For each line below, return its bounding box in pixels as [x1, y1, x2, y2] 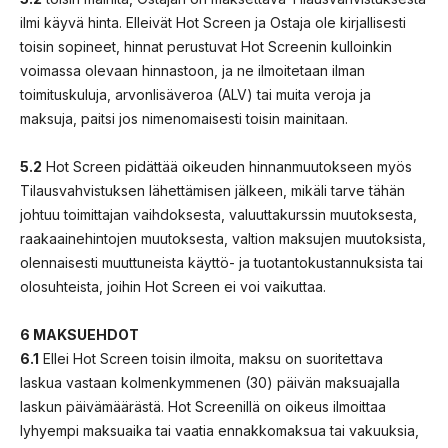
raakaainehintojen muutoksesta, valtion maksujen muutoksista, [20, 229, 426, 247]
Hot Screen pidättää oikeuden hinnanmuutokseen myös [42, 157, 412, 175]
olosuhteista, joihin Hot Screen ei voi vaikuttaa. [20, 277, 326, 295]
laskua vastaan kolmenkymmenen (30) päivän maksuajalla [20, 373, 400, 391]
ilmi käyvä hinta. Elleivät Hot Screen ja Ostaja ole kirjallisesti [20, 13, 406, 31]
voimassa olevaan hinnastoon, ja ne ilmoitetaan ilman [20, 61, 365, 79]
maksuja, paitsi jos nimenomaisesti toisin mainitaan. [20, 109, 348, 127]
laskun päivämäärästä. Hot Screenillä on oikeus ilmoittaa [20, 397, 386, 415]
